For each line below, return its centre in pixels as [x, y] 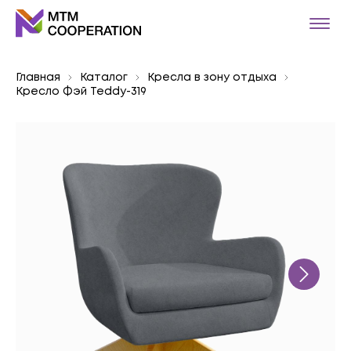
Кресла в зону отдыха [212, 78]
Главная [38, 78]
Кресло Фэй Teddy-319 [81, 92]
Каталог [104, 78]
